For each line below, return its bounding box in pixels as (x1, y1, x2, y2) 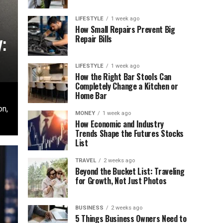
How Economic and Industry (75, 118, 164, 130)
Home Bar (75, 90, 107, 102)
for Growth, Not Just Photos (75, 175, 167, 187)
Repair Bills (75, 33, 112, 45)
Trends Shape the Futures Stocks (75, 127, 184, 139)
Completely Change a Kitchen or (75, 80, 178, 92)
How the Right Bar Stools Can (75, 71, 172, 83)
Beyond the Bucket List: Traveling (75, 165, 185, 177)
